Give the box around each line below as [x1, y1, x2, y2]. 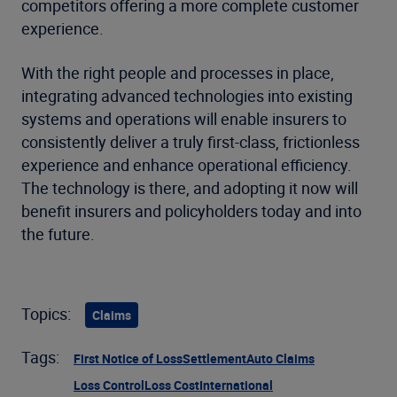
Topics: [21, 303, 71, 325]
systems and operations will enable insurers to [21, 108, 346, 130]
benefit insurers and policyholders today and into [21, 200, 362, 222]
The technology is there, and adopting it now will [21, 177, 358, 199]
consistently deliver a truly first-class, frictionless [21, 131, 360, 153]
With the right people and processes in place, [21, 62, 334, 84]
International [199, 377, 273, 394]
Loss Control [74, 377, 144, 394]
